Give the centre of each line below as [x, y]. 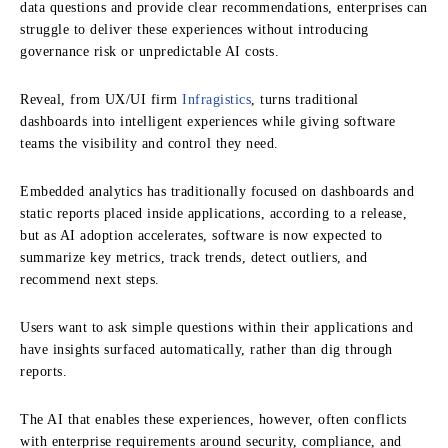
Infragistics [216, 99]
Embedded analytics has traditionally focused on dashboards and [217, 191]
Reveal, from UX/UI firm [101, 99]
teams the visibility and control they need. [149, 143]
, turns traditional [305, 99]
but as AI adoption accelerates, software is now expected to [201, 235]
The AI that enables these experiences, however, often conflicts [213, 419]
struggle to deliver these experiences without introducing [194, 29]
